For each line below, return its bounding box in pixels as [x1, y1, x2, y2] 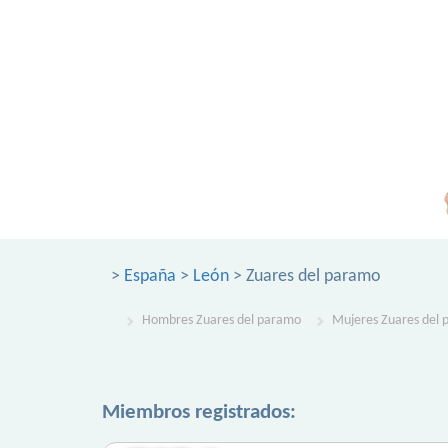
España [124, 267, 176, 286]
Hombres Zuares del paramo [142, 313, 301, 328]
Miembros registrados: [102, 402, 296, 423]
